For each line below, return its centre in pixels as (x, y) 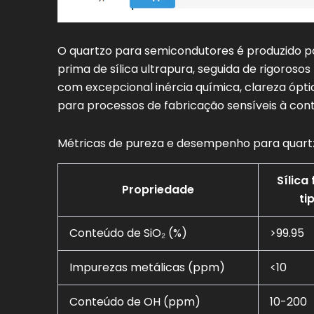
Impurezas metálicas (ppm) (147, 267)
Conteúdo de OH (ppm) (135, 301)
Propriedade (158, 189)
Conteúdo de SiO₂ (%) (128, 233)
